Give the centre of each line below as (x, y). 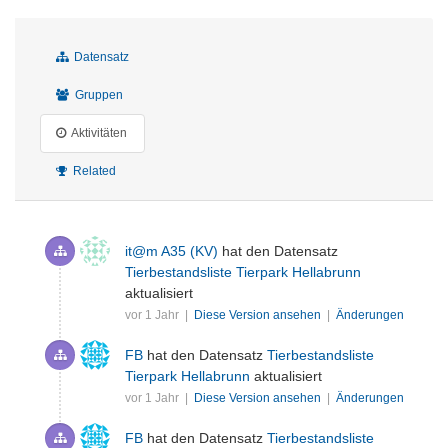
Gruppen (97, 94)
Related (93, 170)
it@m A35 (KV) (171, 250)
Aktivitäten (98, 132)
